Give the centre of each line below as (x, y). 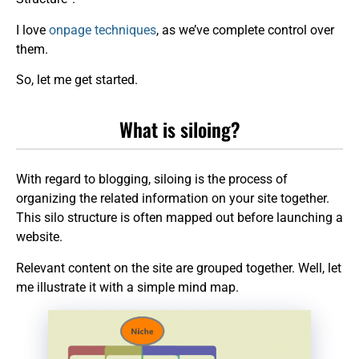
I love (32, 30)
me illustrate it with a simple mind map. (127, 287)
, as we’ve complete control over (245, 30)
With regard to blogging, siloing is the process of (152, 179)
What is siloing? (179, 129)
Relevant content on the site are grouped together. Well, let (179, 268)
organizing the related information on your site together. (173, 199)
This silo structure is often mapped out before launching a (179, 218)
